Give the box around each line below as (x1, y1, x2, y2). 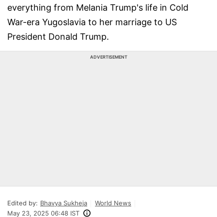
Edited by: (7, 199, 38, 207)
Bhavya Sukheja (40, 199, 87, 207)
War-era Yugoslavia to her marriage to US (7, 17, 177, 27)
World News (95, 199, 131, 207)
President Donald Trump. (7, 31, 109, 42)
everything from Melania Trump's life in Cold (7, 2, 188, 13)
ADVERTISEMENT (90, 54, 127, 60)
